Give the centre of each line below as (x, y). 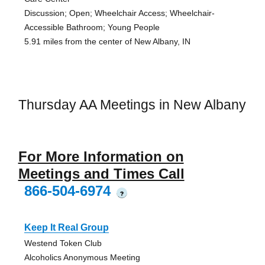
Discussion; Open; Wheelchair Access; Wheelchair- (119, 13)
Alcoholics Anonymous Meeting (82, 257)
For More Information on (101, 156)
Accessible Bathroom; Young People (92, 28)
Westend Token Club (63, 243)
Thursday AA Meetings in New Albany (132, 105)
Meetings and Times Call (101, 173)
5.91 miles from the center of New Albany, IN (107, 42)
